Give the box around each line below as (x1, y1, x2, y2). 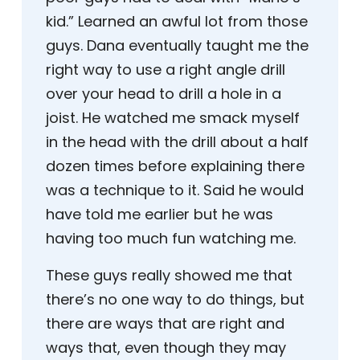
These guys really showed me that (46, 265, 292, 286)
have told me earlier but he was (46, 204, 273, 225)
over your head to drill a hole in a (46, 84, 281, 104)
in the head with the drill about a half (46, 132, 309, 153)
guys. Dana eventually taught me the (46, 35, 309, 56)
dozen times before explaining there (46, 156, 305, 177)
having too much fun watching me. (46, 228, 296, 249)
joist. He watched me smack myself (46, 108, 300, 129)
